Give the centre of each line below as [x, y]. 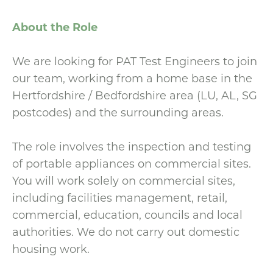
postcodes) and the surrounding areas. [118, 112]
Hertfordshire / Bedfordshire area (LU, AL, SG [135, 95]
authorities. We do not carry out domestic [126, 232]
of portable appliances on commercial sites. [132, 163]
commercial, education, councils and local [127, 214]
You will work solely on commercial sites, [124, 180]
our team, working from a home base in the [132, 78]
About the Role [55, 27]
